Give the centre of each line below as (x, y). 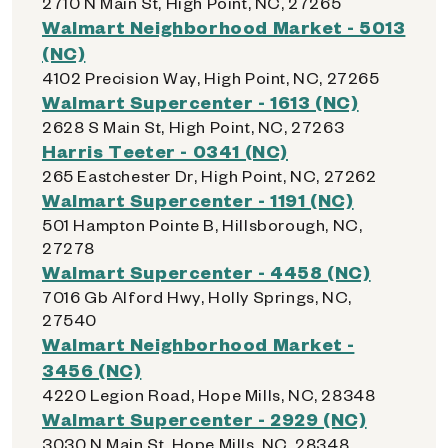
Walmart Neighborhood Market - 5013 (224, 26)
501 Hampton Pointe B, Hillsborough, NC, (202, 224)
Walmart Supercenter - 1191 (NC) (198, 199)
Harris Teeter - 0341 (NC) (165, 150)
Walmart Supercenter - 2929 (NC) (204, 418)
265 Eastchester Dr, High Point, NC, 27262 (209, 175)
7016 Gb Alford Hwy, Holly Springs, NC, (197, 296)
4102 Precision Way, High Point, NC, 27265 (211, 77)
